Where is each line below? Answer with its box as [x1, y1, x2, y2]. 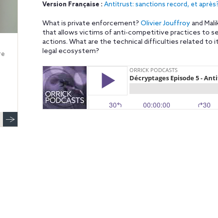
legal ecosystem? [42, 47, 99, 55]
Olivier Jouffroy [140, 19, 190, 28]
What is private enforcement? [42, 19, 141, 28]
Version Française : [42, 1, 103, 8]
